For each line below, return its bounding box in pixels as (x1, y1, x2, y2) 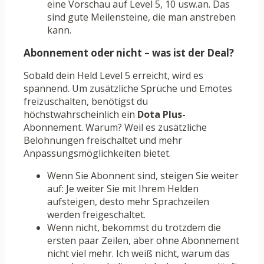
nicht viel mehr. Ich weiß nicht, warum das (47, 247, 230, 260)
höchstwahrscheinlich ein (24, 108, 137, 121)
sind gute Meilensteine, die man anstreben (47, 11, 236, 24)
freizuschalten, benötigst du (24, 95, 148, 108)
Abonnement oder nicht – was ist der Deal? (24, 46, 234, 60)
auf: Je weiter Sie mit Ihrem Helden (47, 182, 199, 196)
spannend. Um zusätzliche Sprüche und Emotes (24, 82, 232, 95)
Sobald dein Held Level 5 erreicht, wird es (24, 69, 203, 82)
